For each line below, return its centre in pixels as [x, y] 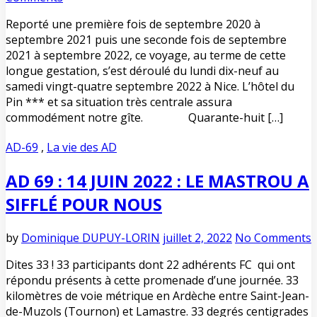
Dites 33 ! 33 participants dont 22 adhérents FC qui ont [150, 265]
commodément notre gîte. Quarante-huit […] [144, 118]
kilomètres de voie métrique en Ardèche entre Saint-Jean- [157, 296]
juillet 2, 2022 [197, 238]
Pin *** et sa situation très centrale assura [119, 102]
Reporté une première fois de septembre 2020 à [133, 24]
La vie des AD [82, 148]
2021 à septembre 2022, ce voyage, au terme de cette [146, 56]
